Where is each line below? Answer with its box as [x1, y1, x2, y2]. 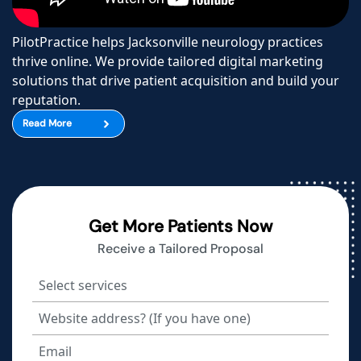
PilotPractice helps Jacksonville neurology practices [12, 33, 323, 52]
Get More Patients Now [89, 215, 272, 239]
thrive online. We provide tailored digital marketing [12, 52, 323, 71]
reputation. [12, 91, 81, 110]
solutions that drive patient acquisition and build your [12, 72, 339, 90]
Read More [23, 116, 72, 130]
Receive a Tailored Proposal [98, 240, 263, 258]
